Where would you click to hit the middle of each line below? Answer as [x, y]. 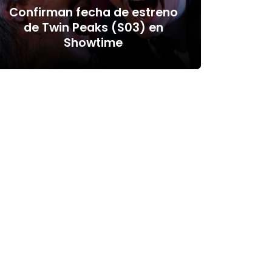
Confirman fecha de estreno [93, 12]
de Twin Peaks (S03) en [93, 27]
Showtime [93, 42]
